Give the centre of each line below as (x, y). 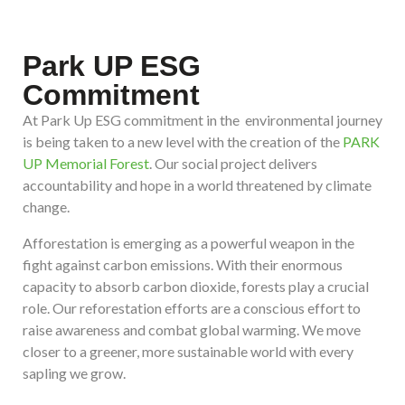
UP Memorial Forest (86, 163)
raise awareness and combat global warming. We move (192, 330)
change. (47, 207)
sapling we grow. (74, 373)
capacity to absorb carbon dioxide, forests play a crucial (196, 286)
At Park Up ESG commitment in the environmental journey (202, 120)
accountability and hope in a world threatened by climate (197, 185)
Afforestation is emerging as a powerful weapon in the (188, 243)
